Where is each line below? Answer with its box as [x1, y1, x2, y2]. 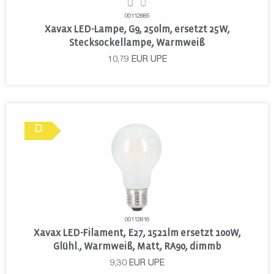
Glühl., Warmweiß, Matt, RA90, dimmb [53, 240, 221, 251]
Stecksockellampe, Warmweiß [69, 37, 205, 48]
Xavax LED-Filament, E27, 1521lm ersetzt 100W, [33, 227, 241, 238]
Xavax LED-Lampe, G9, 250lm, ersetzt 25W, [44, 23, 230, 34]
